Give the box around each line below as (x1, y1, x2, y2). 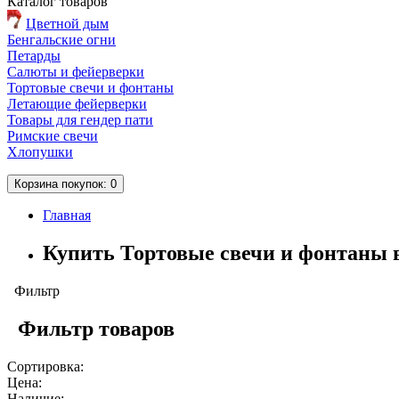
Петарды (7, 48, 61, 64)
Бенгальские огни (7, 32, 116, 48)
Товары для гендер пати (7, 112, 153, 128)
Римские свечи (7, 128, 98, 144)
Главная (43, 208, 91, 224)
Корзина (14, 177, 58, 191)
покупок (58, 177, 103, 191)
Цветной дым (26, 16, 109, 32)
